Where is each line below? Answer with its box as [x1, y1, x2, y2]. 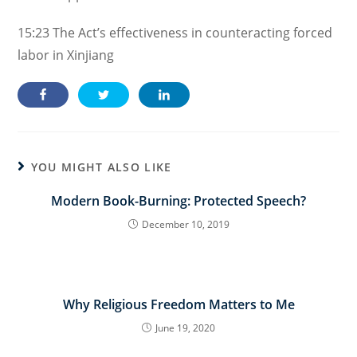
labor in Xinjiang [18, 46, 115, 64]
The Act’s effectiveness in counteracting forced [49, 24, 333, 41]
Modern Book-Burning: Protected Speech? [51, 192, 306, 210]
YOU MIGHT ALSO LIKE [30, 159, 172, 175]
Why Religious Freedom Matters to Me [62, 296, 295, 313]
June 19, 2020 [155, 321, 215, 335]
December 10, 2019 [141, 218, 229, 231]
